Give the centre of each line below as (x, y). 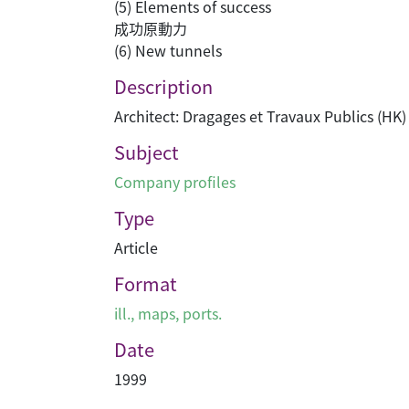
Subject (147, 152)
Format (146, 283)
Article (136, 247)
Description (163, 86)
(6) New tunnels (168, 50)
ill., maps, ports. (168, 313)
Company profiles (175, 182)
